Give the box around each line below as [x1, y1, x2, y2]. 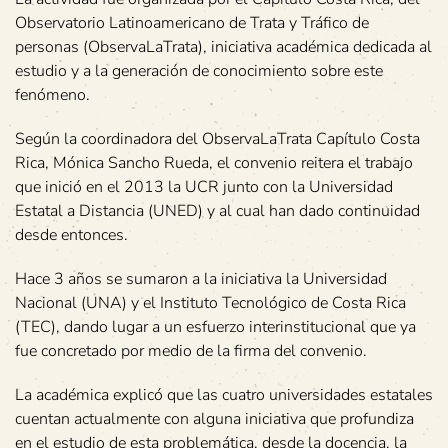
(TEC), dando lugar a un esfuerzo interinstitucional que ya [15, 316, 416, 339]
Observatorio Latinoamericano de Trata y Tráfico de [15, 12, 369, 35]
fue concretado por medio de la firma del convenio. [15, 340, 367, 363]
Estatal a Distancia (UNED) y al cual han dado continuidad [15, 200, 420, 223]
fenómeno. [15, 84, 90, 107]
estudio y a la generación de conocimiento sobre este [15, 60, 383, 83]
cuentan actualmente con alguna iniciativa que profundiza [15, 408, 414, 431]
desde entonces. [15, 224, 128, 247]
